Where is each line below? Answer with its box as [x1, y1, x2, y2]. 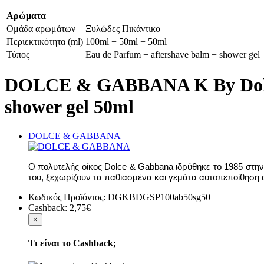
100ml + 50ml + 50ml [85, 37, 167, 47]
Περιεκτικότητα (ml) [6, 37, 83, 47]
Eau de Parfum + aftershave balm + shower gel [85, 49, 260, 60]
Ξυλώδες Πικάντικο [85, 24, 160, 34]
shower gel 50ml [5, 96, 134, 118]
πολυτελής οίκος [38, 161, 105, 171]
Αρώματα [6, 11, 46, 21]
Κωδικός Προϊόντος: [28, 192, 108, 202]
